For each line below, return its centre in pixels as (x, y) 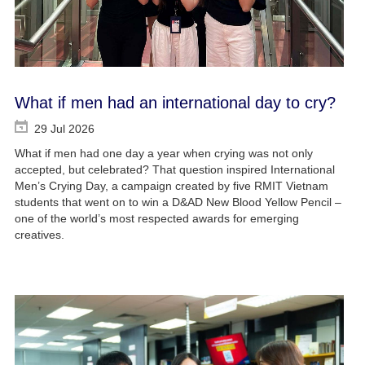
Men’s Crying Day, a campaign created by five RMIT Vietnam (171, 185)
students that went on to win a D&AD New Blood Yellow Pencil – (178, 202)
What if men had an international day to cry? (175, 102)
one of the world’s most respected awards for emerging (156, 218)
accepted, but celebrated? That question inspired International (174, 169)
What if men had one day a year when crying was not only (163, 153)
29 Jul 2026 (64, 128)
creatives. (39, 234)
